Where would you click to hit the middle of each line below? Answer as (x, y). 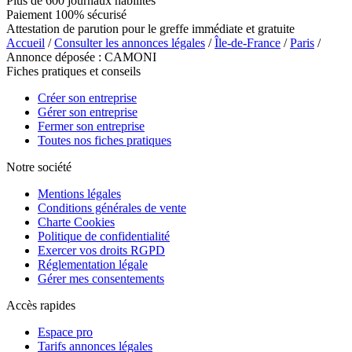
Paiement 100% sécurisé (66, 14)
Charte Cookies (76, 222)
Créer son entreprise (87, 97)
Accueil (26, 42)
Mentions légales (79, 193)
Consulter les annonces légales (130, 42)
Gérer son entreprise (88, 112)
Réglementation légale (93, 264)
